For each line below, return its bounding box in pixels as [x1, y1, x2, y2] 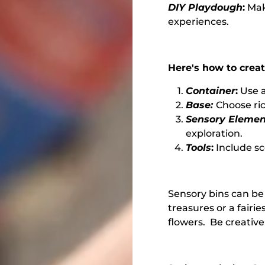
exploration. [186, 127, 243, 139]
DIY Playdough [168, 1, 243, 13]
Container [186, 85, 235, 96]
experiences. [168, 15, 229, 27]
